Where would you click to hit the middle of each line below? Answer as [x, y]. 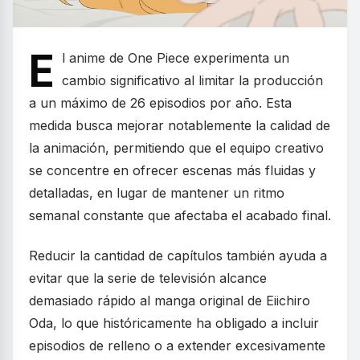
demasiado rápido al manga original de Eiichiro [170, 301]
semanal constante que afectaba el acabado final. [180, 216]
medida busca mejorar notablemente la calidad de [180, 126]
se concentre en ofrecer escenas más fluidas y [172, 171]
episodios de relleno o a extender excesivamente [177, 346]
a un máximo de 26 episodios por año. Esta [160, 103]
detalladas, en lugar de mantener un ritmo [157, 193]
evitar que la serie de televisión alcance [148, 278]
